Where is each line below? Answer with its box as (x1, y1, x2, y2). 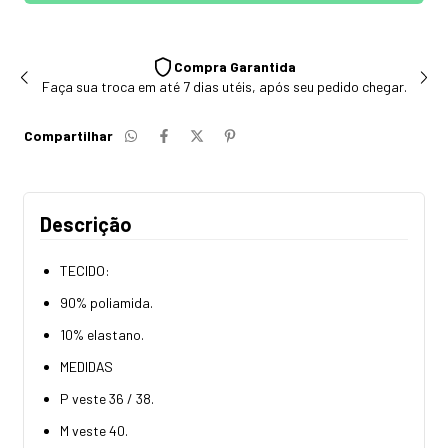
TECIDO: (60, 261, 110, 279)
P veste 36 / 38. (60, 389, 154, 407)
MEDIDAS (60, 357, 113, 375)
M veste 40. (60, 421, 128, 439)
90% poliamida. (60, 293, 153, 311)
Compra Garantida (174, 58, 297, 76)
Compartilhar (24, 126, 113, 144)
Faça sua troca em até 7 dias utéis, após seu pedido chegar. (41, 77, 407, 95)
